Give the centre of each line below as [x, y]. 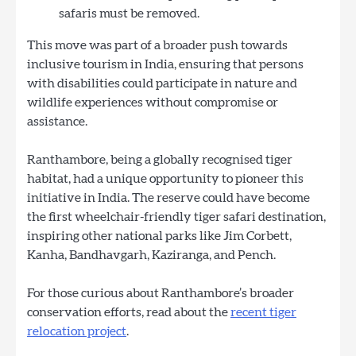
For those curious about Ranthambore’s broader [161, 294]
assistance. [57, 121]
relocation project [77, 332]
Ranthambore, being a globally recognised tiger [160, 159]
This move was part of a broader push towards [157, 45]
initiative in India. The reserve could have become [168, 197]
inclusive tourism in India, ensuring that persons [165, 64]
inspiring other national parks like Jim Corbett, [159, 236]
